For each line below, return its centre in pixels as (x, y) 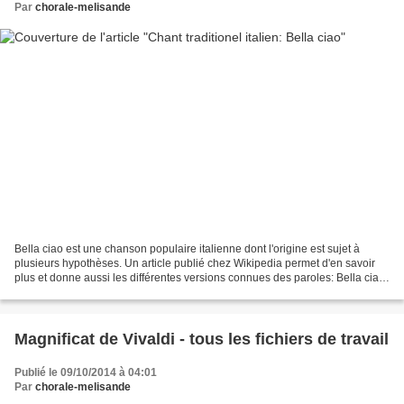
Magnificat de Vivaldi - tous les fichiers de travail (202, 339)
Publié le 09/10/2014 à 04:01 (86, 372)
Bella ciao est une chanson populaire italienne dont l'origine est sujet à (187, 248)
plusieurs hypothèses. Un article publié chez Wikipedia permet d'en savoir (195, 263)
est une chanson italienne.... (83, 292)
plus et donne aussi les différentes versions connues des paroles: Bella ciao (200, 277)
